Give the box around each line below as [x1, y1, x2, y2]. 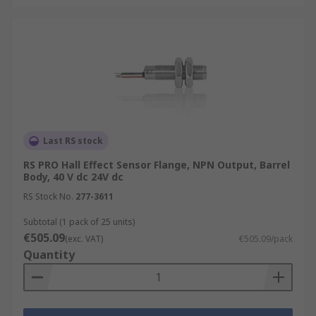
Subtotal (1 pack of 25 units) [23, 216, 135, 228]
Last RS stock [43, 135, 103, 147]
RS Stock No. [23, 190, 73, 202]
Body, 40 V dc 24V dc [23, 170, 123, 183]
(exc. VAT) [65, 233, 103, 245]
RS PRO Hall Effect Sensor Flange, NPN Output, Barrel [23, 158, 290, 171]
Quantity [23, 247, 75, 262]
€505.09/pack [239, 233, 293, 245]
